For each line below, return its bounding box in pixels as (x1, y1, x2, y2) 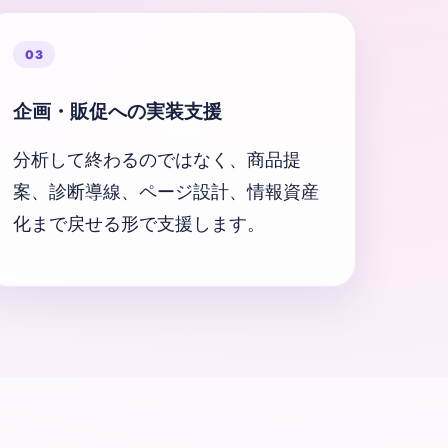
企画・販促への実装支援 (13, 100, 222, 124)
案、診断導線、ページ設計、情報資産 (13, 180, 319, 202)
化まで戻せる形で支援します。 (13, 212, 265, 234)
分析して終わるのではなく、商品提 (13, 148, 301, 170)
